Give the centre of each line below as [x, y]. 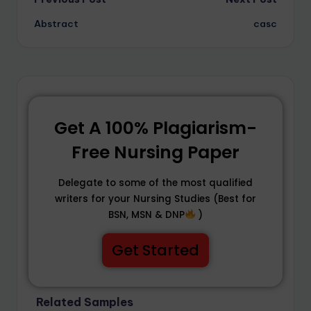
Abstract [56, 23]
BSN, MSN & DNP [147, 215]
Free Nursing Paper [155, 152]
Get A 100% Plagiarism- [155, 128]
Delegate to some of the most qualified [155, 183]
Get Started [155, 250]
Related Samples [85, 302]
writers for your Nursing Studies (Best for [155, 199]
